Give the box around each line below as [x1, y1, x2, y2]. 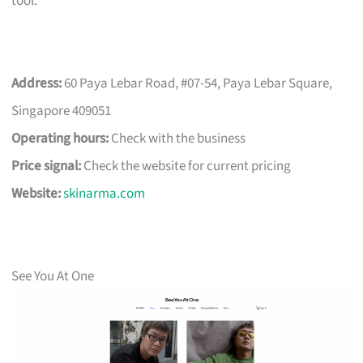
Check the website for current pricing [81, 156, 292, 176]
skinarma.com [63, 183, 146, 203]
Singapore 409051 [11, 100, 112, 121]
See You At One [11, 266, 95, 286]
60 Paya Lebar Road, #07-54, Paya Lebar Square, [62, 73, 333, 93]
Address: [11, 73, 62, 93]
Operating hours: [11, 128, 109, 148]
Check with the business [109, 128, 246, 148]
